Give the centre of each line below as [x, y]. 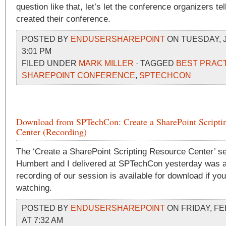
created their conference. [63, 19]
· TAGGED [155, 63]
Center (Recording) [51, 132]
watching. [34, 188]
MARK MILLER [106, 63]
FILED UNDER [50, 63]
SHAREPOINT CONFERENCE [78, 75]
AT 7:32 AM [43, 220]
